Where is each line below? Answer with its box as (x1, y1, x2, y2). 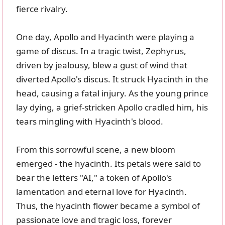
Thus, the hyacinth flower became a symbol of (16, 200, 200, 212)
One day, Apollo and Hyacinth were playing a (16, 31, 194, 43)
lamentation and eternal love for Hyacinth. (16, 186, 187, 198)
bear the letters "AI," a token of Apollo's (16, 172, 172, 184)
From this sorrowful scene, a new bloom (16, 144, 175, 156)
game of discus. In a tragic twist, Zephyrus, (16, 45, 186, 57)
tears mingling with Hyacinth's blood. (16, 116, 163, 128)
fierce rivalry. (16, 3, 68, 15)
